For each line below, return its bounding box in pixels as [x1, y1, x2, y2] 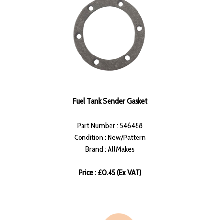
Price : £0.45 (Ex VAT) [79, 168, 141, 178]
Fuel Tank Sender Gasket [73, 96, 147, 106]
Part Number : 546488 [77, 121, 143, 131]
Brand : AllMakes [85, 144, 135, 154]
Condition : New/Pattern [74, 133, 146, 142]
